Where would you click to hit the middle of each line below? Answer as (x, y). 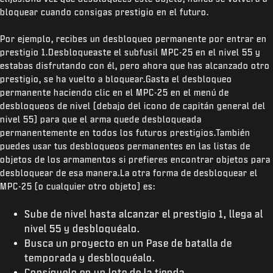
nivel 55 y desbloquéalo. (82, 228)
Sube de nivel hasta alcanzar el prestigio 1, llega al (144, 214)
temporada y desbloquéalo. (90, 257)
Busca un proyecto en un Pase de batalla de (128, 243)
